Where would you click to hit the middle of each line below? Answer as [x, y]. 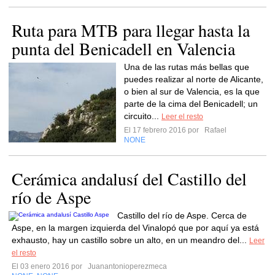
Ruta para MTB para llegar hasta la [131, 30]
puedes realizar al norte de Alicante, [194, 79]
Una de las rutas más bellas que [187, 67]
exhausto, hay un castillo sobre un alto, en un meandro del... [130, 240]
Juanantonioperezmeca [126, 266]
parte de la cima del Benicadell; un [191, 104]
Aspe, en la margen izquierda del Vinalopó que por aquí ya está [135, 228]
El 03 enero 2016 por [49, 266]
